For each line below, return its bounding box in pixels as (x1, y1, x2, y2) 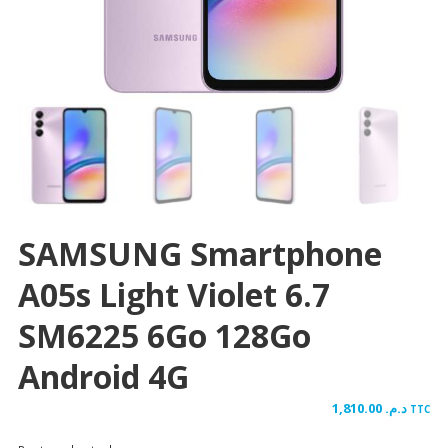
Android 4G (17, 354, 189, 398)
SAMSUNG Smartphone (17, 231, 382, 275)
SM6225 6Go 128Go (17, 313, 311, 357)
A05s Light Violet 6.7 (17, 272, 330, 316)
